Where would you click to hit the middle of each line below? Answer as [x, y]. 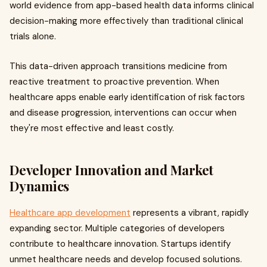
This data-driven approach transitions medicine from [118, 66]
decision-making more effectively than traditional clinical [126, 21]
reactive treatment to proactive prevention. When [114, 82]
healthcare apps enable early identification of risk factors [127, 97]
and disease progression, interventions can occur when [123, 113]
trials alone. [33, 37]
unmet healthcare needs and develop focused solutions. [126, 260]
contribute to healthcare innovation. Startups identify [120, 244]
